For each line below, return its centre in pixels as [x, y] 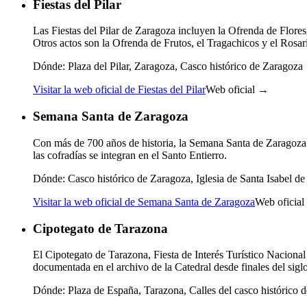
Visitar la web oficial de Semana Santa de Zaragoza [144, 201]
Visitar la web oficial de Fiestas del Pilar [119, 90]
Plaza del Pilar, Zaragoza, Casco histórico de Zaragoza [184, 66]
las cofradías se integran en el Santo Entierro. [130, 155]
